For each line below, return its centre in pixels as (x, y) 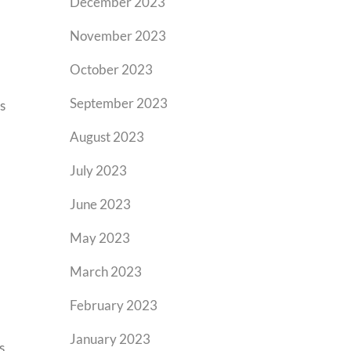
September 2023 (119, 103)
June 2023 (101, 204)
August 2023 (107, 137)
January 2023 (110, 339)
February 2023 (114, 305)
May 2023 (100, 238)
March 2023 (106, 271)
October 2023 (112, 69)
